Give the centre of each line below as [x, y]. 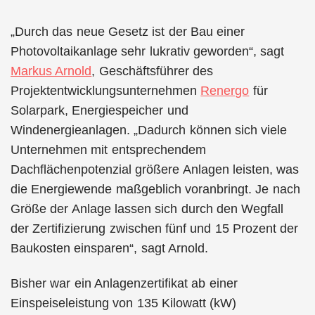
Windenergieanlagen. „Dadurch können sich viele [149, 130]
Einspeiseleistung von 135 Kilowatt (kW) [124, 303]
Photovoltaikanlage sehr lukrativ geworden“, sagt [148, 51]
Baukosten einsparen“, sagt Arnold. [109, 248]
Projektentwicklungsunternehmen [106, 90]
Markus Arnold [51, 71]
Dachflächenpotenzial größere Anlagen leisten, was [155, 169]
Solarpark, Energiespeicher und [99, 110]
